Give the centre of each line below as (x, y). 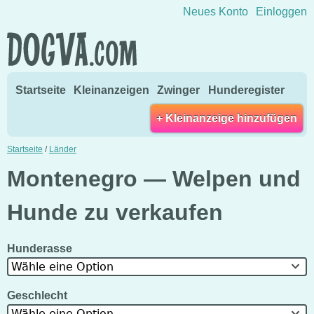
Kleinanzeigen (112, 90)
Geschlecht (39, 295)
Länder (63, 149)
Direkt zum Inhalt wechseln (157, 9)
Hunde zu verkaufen (115, 212)
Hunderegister (246, 90)
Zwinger (179, 90)
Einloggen (281, 12)
